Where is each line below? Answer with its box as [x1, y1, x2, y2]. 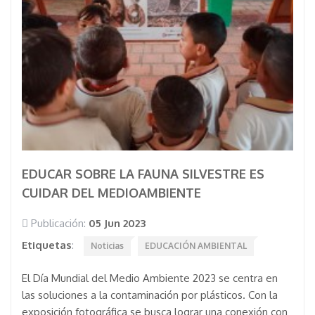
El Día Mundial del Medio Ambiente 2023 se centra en [22, 271, 278, 285]
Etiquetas [22, 238, 72, 252]
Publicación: [28, 217, 89, 230]
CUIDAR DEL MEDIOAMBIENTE [22, 185, 201, 200]
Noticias [91, 240, 124, 251]
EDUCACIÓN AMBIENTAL [145, 240, 247, 251]
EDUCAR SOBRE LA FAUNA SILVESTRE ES [22, 166, 264, 181]
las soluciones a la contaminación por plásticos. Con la [22, 288, 278, 302]
